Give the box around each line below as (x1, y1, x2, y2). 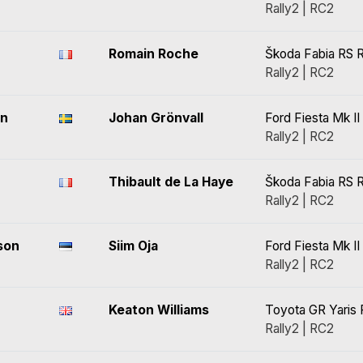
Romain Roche (109, 46, 199, 62)
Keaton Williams (109, 302, 209, 318)
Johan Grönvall (109, 110, 203, 126)
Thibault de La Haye (109, 174, 233, 190)
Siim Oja (109, 238, 158, 254)
